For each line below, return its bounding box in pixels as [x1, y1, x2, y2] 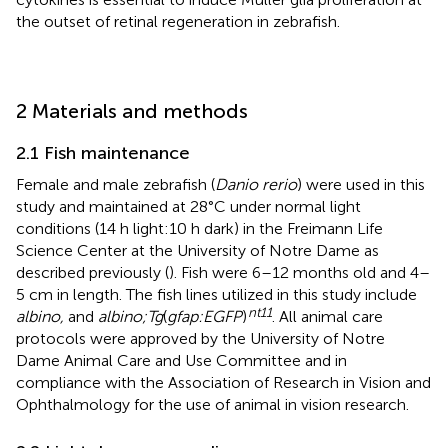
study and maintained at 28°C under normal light [16, 196, 361, 216]
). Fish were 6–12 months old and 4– [169, 262, 430, 282]
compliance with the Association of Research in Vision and [16, 372, 431, 392]
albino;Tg [98, 306, 163, 326]
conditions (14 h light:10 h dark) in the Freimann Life [16, 218, 383, 238]
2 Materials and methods [16, 98, 248, 123]
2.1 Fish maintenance [16, 141, 190, 164]
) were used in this [297, 174, 425, 194]
